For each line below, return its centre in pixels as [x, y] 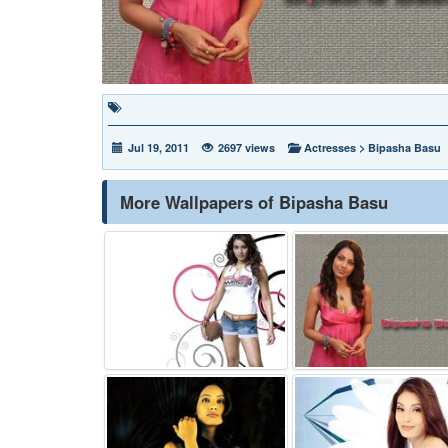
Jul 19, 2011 [158, 147]
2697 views [246, 147]
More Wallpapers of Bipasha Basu [254, 201]
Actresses [330, 147]
